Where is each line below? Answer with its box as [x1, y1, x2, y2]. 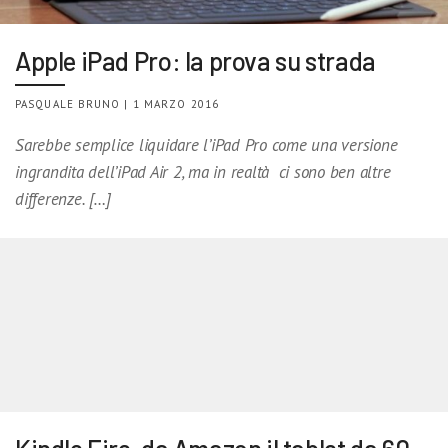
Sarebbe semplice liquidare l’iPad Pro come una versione [15, 133, 398, 156]
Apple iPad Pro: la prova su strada [15, 44, 376, 76]
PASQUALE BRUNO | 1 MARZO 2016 [15, 96, 219, 111]
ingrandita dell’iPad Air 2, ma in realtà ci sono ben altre [15, 160, 391, 183]
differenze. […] [15, 187, 111, 210]
